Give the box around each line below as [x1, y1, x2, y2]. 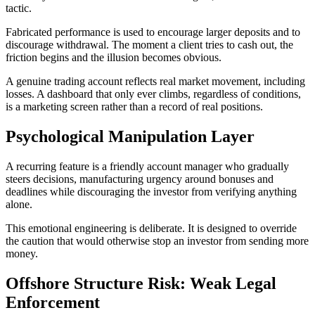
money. [6, 247, 38, 259]
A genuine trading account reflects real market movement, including [6, 75, 305, 88]
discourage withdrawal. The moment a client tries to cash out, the [6, 39, 293, 51]
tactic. [6, 2, 32, 15]
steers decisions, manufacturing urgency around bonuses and [6, 172, 274, 185]
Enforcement [6, 292, 100, 311]
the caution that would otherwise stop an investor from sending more [6, 234, 309, 247]
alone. [6, 198, 32, 210]
